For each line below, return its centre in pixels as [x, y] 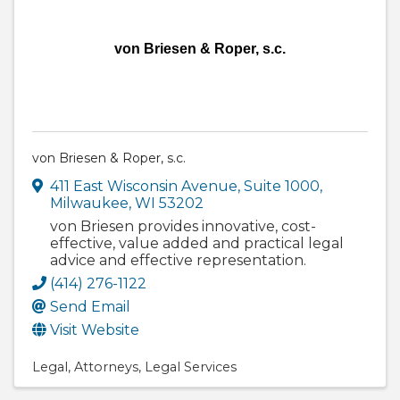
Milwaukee [89, 204]
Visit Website [95, 330]
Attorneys [106, 367]
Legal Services [191, 367]
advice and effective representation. [178, 261]
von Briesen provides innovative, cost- [183, 227]
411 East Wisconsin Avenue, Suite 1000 [185, 187]
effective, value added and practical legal [197, 244]
